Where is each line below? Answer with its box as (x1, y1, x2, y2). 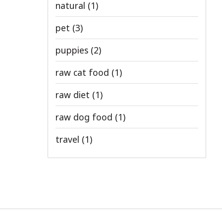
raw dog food (55, 111, 115, 123)
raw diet (55, 89, 92, 101)
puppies (55, 44, 91, 56)
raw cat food (55, 66, 111, 78)
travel (55, 133, 82, 145)
